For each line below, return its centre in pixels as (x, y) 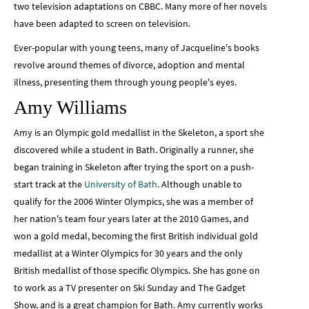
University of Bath (121, 185)
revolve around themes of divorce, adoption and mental (129, 65)
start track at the (49, 185)
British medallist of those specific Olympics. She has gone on (137, 271)
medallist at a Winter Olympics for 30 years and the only (128, 253)
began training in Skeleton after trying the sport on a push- (134, 167)
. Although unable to (200, 185)
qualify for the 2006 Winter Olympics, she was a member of (133, 202)
